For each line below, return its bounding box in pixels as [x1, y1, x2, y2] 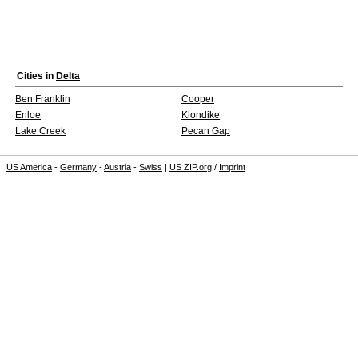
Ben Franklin [15, 93, 70, 105]
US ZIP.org [169, 162, 212, 172]
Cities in [17, 70, 56, 82]
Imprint [219, 162, 245, 172]
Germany [60, 162, 97, 172]
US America [6, 162, 52, 172]
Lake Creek [15, 125, 66, 137]
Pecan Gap [181, 125, 230, 137]
